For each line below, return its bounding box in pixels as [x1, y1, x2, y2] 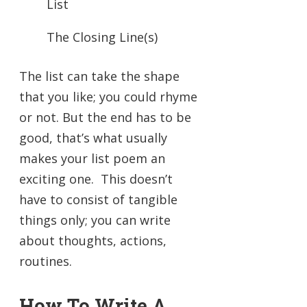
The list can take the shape [19, 68, 180, 85]
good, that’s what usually [19, 130, 167, 147]
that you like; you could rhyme [19, 88, 197, 106]
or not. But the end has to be [19, 109, 191, 126]
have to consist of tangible [19, 191, 177, 208]
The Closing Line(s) [47, 29, 158, 46]
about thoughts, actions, [19, 232, 167, 249]
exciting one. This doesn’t [19, 171, 173, 188]
